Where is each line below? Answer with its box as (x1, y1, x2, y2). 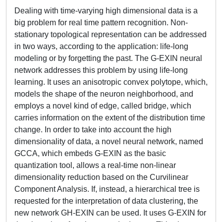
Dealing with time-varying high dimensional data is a (14, 6, 198, 15)
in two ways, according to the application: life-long (14, 42, 188, 51)
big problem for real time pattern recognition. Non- (14, 18, 188, 27)
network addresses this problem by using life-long (14, 66, 188, 74)
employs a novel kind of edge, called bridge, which (14, 102, 191, 110)
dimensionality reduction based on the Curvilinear (14, 173, 188, 181)
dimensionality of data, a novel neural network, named (14, 137, 203, 146)
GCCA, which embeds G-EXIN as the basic (14, 149, 166, 158)
